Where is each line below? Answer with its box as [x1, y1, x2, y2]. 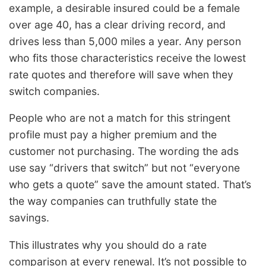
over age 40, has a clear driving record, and [9, 18, 226, 31]
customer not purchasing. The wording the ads [9, 145, 239, 158]
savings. [9, 211, 49, 224]
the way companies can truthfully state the [9, 195, 217, 208]
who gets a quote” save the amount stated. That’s [9, 178, 251, 191]
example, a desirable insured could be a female [9, 1, 240, 14]
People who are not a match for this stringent [9, 112, 230, 125]
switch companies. [9, 84, 100, 97]
